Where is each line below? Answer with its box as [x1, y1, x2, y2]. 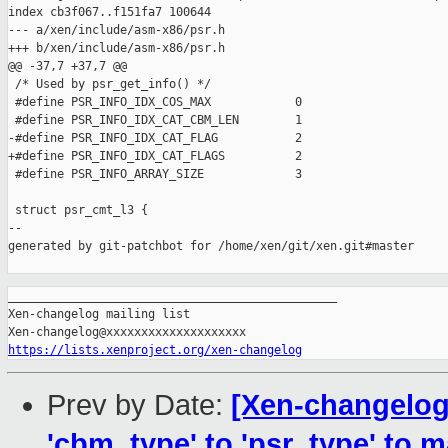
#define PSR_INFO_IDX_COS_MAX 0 [8, 95, 302, 110]
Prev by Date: [47, 389, 231, 422]
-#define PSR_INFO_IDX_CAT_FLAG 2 [8, 131, 302, 146]
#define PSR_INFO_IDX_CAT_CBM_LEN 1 [8, 113, 302, 128]
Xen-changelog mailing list [8, 307, 190, 322]
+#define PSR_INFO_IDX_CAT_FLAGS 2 [8, 149, 302, 164]
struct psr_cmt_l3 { [8, 203, 148, 218]
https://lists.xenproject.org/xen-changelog [8, 343, 302, 358]
